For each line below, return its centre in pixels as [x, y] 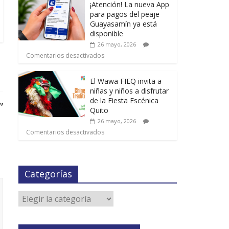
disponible [107, 33]
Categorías [48, 174]
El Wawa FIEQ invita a [126, 81]
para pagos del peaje [125, 14]
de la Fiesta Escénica [124, 100]
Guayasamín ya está [123, 24]
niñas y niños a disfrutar [129, 90]
